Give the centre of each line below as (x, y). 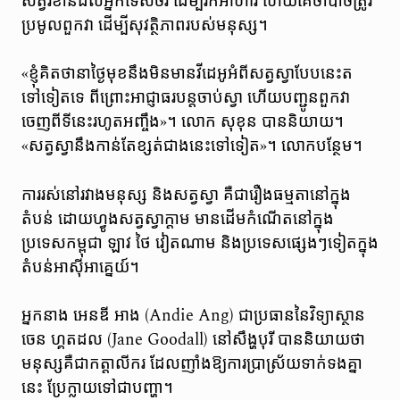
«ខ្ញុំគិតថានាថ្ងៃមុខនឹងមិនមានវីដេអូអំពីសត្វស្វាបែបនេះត (187, 74)
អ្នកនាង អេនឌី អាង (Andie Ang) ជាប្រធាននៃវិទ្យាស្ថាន (193, 316)
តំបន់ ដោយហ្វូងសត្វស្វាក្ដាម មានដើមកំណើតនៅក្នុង (177, 219)
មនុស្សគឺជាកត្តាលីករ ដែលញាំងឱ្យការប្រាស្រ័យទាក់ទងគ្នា (192, 364)
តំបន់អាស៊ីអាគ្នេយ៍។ (80, 267)
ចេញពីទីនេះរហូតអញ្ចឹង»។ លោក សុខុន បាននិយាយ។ (182, 122)
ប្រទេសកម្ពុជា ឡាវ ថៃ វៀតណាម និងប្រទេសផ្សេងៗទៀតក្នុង (200, 243)
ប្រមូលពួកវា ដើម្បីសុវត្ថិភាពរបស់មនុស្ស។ (144, 25)
